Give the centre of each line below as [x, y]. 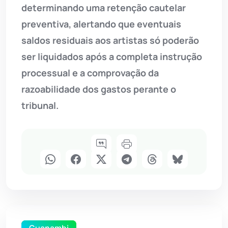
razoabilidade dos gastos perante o [99, 89]
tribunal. [40, 106]
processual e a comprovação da [90, 73]
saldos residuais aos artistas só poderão [110, 40]
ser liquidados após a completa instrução [112, 57]
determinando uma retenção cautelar [104, 8]
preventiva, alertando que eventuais [101, 24]
